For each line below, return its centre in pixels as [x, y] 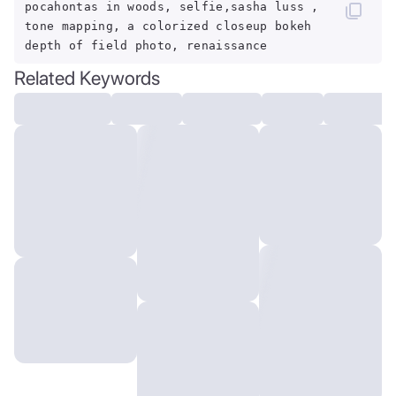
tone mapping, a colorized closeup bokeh [168, 26]
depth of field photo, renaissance [146, 46]
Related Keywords [87, 78]
